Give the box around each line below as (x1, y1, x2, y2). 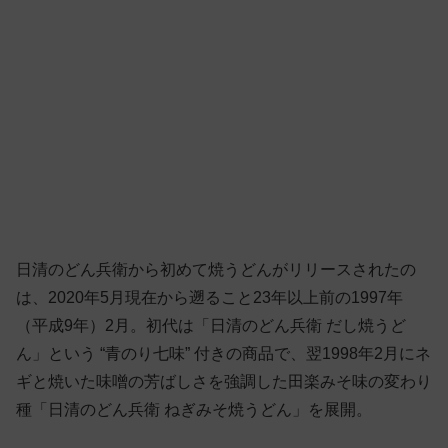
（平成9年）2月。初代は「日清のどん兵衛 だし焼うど (16, 317, 406, 335)
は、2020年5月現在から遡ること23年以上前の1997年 (16, 289, 403, 307)
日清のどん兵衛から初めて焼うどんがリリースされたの (16, 261, 416, 279)
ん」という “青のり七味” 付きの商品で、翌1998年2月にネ (16, 345, 431, 363)
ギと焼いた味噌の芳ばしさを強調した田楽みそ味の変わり (16, 373, 432, 391)
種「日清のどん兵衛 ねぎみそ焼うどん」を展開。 (16, 401, 372, 419)
